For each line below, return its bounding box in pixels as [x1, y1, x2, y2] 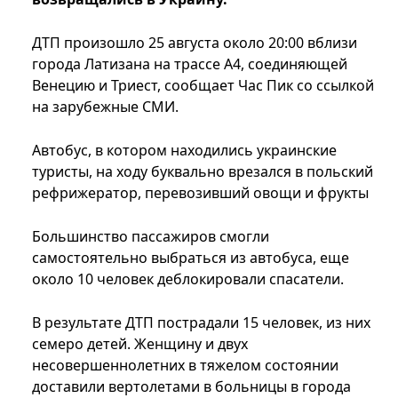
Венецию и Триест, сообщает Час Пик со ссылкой [32, 76, 374, 96]
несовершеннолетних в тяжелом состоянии [32, 355, 338, 376]
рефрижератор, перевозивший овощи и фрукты [32, 183, 369, 203]
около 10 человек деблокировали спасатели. [32, 269, 344, 290]
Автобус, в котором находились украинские [32, 140, 337, 161]
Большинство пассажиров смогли [32, 227, 269, 247]
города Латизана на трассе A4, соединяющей [32, 54, 347, 75]
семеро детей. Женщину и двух [32, 334, 248, 354]
